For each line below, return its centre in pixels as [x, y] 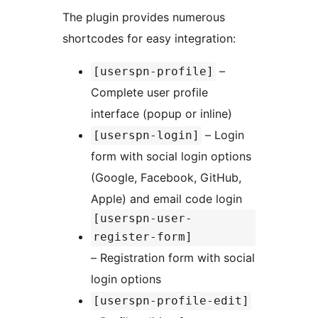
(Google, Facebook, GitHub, [166, 178]
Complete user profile [149, 93]
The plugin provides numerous [144, 17]
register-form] [143, 237]
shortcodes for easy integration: [149, 39]
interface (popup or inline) [161, 114]
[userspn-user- [143, 219]
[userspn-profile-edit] [171, 301]
